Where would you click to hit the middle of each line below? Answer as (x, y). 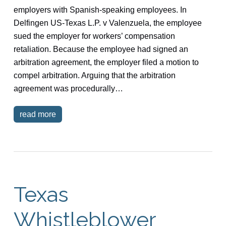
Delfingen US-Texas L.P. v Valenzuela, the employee (107, 23)
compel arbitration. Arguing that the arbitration (94, 75)
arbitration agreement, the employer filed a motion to (106, 62)
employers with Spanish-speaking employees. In (100, 10)
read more (38, 114)
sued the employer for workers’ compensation (94, 36)
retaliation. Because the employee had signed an (101, 49)
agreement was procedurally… (68, 88)
